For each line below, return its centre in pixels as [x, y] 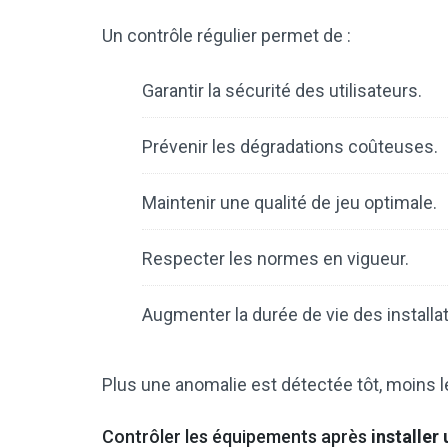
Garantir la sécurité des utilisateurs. [282, 91]
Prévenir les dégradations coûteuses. [290, 147]
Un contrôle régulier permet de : [226, 36]
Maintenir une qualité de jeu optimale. [289, 203]
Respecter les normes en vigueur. [275, 259]
